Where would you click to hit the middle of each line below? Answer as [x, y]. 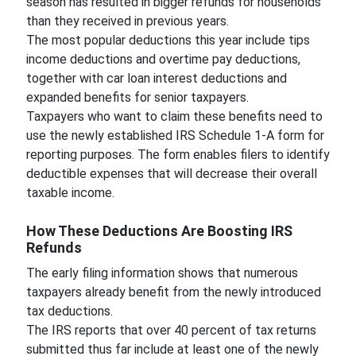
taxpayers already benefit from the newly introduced [173, 292]
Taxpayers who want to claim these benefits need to [174, 116]
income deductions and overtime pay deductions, [163, 59]
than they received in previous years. [129, 21]
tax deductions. [71, 311]
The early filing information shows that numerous [162, 273]
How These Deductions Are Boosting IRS [159, 231]
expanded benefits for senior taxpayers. [139, 97]
